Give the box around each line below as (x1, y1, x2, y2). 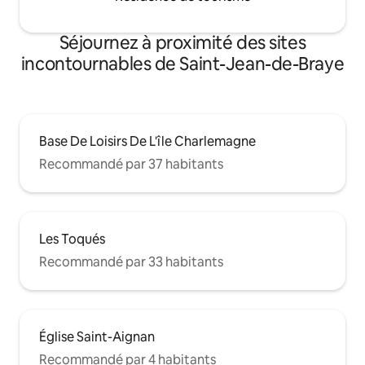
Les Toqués (39, 230, 105, 248)
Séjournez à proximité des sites (59, 30, 306, 55)
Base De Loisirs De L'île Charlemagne (39, 132, 256, 150)
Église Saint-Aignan (39, 328, 155, 345)
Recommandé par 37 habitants (39, 155, 223, 173)
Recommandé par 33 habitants (39, 253, 223, 270)
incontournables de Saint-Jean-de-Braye (20, 51, 345, 76)
